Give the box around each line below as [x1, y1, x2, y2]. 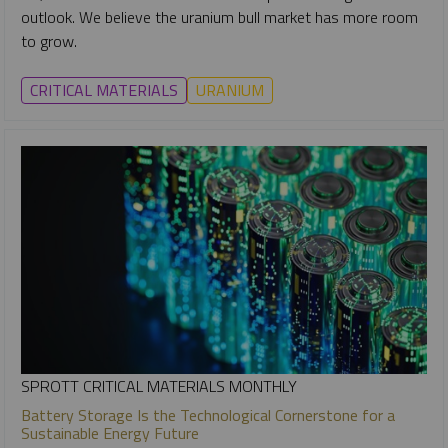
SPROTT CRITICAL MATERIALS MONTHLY [21, 373, 297, 398]
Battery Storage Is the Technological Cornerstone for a [21, 402, 395, 427]
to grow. [21, 28, 77, 53]
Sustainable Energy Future [21, 420, 199, 445]
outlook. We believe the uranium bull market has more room [21, 4, 418, 29]
